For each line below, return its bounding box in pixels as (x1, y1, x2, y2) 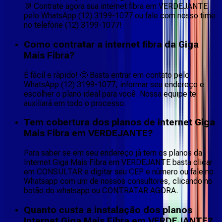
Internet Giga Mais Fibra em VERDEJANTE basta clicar (24, 158, 213, 167)
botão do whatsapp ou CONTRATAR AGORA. (24, 186, 178, 196)
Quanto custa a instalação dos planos (24, 204, 192, 216)
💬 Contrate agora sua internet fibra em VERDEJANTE (24, 1, 208, 11)
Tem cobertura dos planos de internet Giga (24, 117, 215, 128)
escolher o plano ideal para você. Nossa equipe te (24, 89, 196, 99)
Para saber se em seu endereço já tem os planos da (24, 148, 202, 158)
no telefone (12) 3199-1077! (24, 20, 122, 30)
